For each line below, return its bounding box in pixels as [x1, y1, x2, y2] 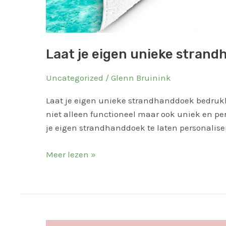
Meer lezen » [45, 149, 96, 159]
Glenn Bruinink [110, 72, 171, 83]
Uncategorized [45, 72, 103, 83]
